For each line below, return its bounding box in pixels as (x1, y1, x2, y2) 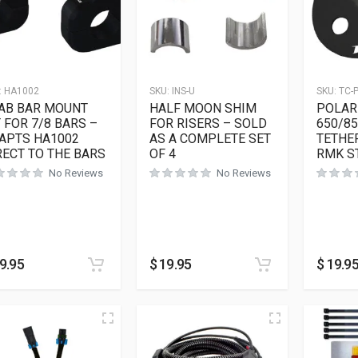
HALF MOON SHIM (149, 101, 257, 116)
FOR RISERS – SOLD (149, 116, 267, 131)
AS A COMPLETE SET (149, 131, 271, 146)
